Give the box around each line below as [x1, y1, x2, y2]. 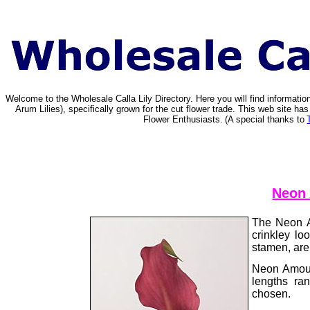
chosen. [252, 287, 291, 300]
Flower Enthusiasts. [143, 114, 224, 125]
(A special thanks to [225, 114, 305, 125]
